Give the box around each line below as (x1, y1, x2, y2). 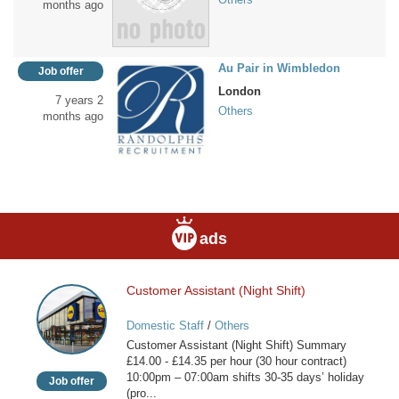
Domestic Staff (126, 318, 204, 332)
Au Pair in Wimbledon (218, 61, 340, 75)
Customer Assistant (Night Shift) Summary (126, 338, 346, 352)
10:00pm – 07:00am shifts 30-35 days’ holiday (126, 370, 364, 384)
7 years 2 (55, 94, 103, 107)
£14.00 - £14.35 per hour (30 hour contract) (126, 354, 346, 368)
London (218, 85, 261, 98)
